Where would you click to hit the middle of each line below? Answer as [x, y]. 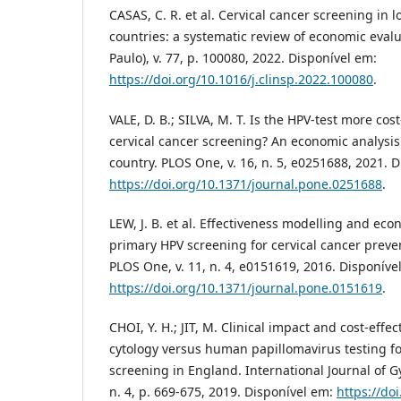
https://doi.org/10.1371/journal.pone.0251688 [246, 183]
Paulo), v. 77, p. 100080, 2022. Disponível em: [243, 58]
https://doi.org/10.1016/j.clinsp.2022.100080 [241, 80]
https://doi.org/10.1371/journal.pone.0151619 [246, 287]
